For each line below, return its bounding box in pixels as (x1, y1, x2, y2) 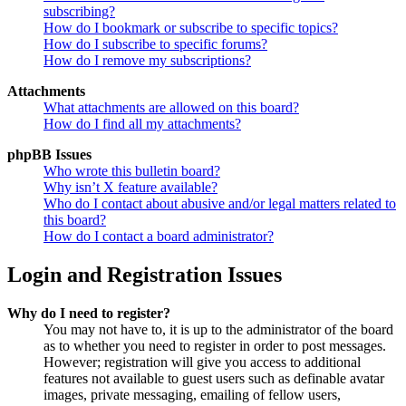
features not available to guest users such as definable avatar (43, 370, 384, 386)
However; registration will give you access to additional (43, 353, 361, 370)
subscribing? (43, 3, 115, 19)
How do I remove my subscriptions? (43, 52, 251, 68)
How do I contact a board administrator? (43, 227, 274, 244)
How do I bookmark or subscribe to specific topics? (43, 19, 338, 35)
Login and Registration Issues (7, 262, 282, 286)
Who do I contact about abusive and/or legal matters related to (43, 195, 396, 211)
